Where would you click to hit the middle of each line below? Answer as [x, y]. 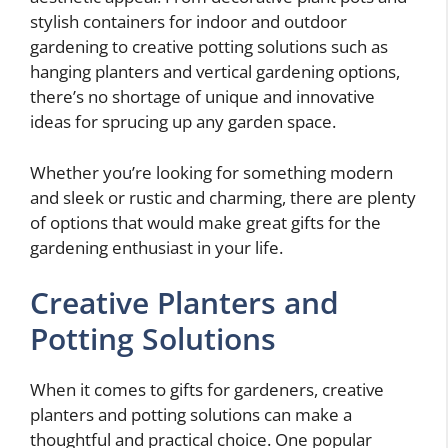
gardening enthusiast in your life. [156, 247]
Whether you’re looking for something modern [211, 172]
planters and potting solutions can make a [191, 415]
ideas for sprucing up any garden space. [183, 122]
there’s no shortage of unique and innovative [202, 97]
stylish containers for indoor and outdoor [188, 22]
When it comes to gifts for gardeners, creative [207, 390]
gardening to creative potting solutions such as [209, 47]
